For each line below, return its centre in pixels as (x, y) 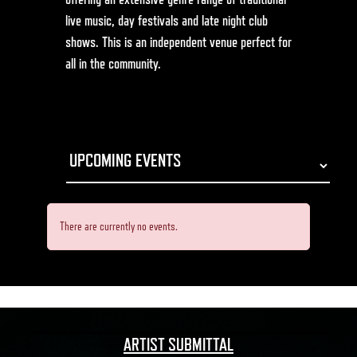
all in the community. (113, 64)
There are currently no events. (118, 227)
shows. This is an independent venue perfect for (178, 43)
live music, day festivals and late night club (166, 21)
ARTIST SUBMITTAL (178, 345)
